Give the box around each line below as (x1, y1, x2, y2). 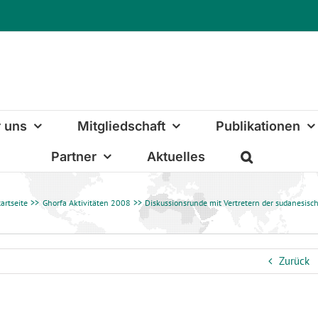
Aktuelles (147, 148, 205, 164)
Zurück (278, 254, 309, 268)
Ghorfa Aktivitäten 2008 (42, 197, 131, 208)
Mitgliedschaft (77, 118, 165, 133)
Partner (51, 148, 97, 164)
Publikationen (215, 118, 300, 133)
